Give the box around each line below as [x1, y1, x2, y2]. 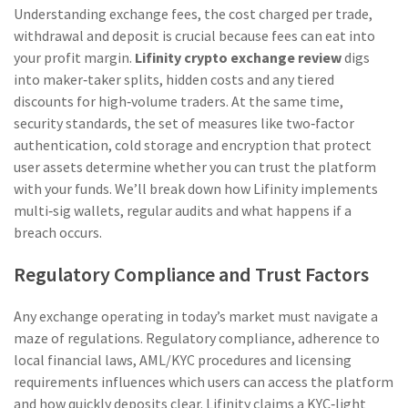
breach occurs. [14, 223, 102, 241]
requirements [14, 372, 98, 391]
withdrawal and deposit [14, 26, 159, 45]
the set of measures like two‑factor [134, 114, 354, 132]
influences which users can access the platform [98, 372, 393, 391]
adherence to [298, 329, 380, 347]
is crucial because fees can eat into [159, 26, 375, 45]
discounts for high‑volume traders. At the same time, [14, 92, 343, 110]
